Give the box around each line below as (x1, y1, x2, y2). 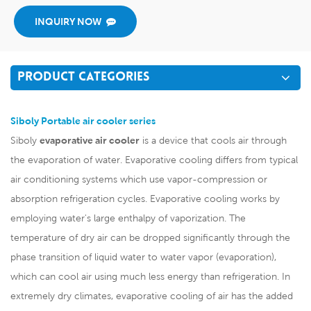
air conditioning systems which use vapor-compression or (10, 174, 267, 185)
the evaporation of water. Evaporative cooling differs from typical (10, 154, 298, 166)
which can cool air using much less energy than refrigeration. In (10, 271, 290, 283)
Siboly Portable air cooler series (10, 115, 158, 127)
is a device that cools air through (140, 135, 287, 146)
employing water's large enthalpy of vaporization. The (10, 212, 246, 224)
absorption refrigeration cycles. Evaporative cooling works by (10, 193, 280, 205)
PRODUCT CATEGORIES (17, 71, 150, 85)
